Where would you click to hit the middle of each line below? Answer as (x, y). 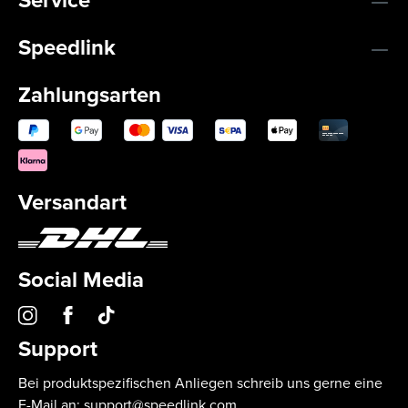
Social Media (81, 280)
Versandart (72, 203)
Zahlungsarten (90, 95)
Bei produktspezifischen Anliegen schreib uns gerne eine (200, 383)
